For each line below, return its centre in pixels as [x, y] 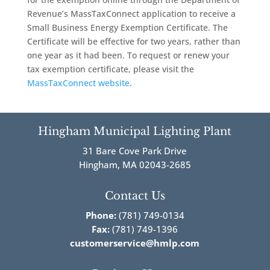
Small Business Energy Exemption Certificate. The [127, 27]
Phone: [101, 215]
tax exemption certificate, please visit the [110, 69]
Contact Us [135, 196]
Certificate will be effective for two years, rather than [133, 41]
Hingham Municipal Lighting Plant [135, 131]
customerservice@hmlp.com [135, 243]
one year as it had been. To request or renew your [128, 55]
